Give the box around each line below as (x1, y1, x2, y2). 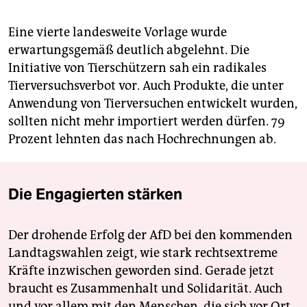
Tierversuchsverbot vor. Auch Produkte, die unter (8, 77, 284, 93)
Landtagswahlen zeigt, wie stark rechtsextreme (8, 245, 278, 260)
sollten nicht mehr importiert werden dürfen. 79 (8, 113, 285, 129)
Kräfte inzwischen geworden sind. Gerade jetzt (8, 262, 274, 278)
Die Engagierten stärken (8, 184, 182, 204)
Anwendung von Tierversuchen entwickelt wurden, (8, 95, 297, 111)
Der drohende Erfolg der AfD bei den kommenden (8, 227, 293, 243)
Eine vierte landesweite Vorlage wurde (8, 24, 227, 40)
